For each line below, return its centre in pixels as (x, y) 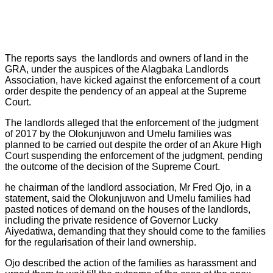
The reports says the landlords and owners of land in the (127, 58)
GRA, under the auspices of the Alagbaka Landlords (117, 69)
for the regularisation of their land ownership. (101, 243)
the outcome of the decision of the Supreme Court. (112, 167)
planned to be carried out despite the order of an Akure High (133, 145)
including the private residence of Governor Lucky (112, 221)
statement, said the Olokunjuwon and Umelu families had (128, 199)
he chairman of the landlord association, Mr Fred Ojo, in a (128, 188)
